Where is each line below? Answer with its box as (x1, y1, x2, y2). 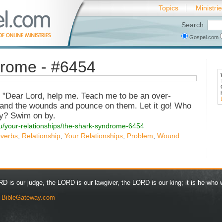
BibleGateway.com (1, 194, 55, 202)
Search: (181, 21, 208, 29)
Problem (127, 132, 153, 140)
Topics (159, 4, 178, 12)
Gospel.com (188, 34, 220, 40)
